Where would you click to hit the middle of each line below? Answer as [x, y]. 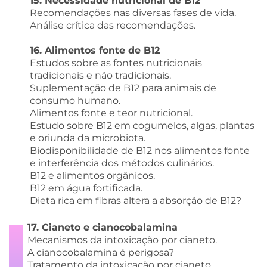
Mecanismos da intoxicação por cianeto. [122, 240]
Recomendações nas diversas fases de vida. [133, 13]
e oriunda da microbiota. [87, 138]
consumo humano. [75, 100]
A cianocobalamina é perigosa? [100, 252]
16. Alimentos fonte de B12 [94, 50]
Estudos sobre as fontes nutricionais [116, 63]
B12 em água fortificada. [86, 188]
